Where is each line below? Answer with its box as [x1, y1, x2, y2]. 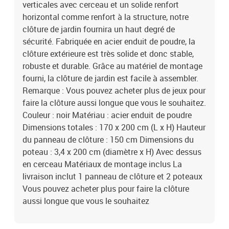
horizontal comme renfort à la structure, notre [22, 11, 189, 22]
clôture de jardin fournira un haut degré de [22, 24, 175, 35]
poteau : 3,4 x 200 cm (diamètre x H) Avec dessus [22, 146, 201, 157]
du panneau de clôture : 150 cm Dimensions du [22, 134, 194, 145]
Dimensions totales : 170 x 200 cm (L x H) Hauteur [22, 122, 205, 133]
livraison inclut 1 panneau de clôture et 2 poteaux [22, 171, 202, 182]
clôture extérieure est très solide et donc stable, [22, 48, 194, 59]
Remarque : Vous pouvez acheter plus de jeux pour [22, 85, 205, 96]
